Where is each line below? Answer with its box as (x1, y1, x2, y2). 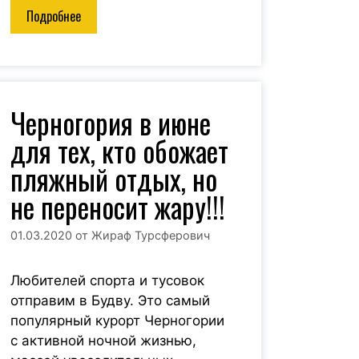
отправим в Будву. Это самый (10, 292, 210, 309)
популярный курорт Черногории (10, 313, 224, 329)
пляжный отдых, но (10, 157, 217, 200)
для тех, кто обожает (10, 129, 228, 171)
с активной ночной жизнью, (10, 333, 196, 349)
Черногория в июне (10, 101, 211, 143)
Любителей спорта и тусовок (10, 272, 204, 289)
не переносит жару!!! (10, 185, 225, 228)
